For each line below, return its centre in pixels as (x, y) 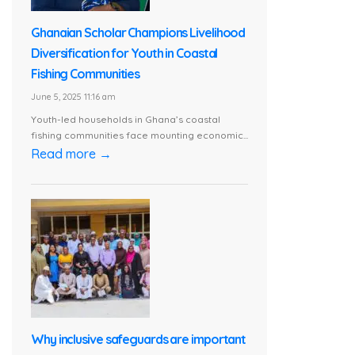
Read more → (71, 153)
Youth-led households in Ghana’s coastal (126, 119)
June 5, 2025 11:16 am (73, 97)
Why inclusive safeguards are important (139, 339)
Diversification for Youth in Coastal (124, 53)
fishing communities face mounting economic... (139, 135)
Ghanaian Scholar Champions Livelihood (138, 33)
